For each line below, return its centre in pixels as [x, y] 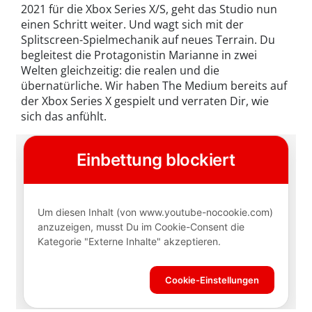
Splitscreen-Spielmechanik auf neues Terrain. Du [148, 40]
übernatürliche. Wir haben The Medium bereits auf [154, 86]
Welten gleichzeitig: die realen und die [120, 71]
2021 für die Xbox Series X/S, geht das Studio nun [149, 9]
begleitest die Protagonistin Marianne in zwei [139, 55]
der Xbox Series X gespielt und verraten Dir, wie [145, 101]
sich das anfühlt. [64, 117]
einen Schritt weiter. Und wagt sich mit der [132, 25]
